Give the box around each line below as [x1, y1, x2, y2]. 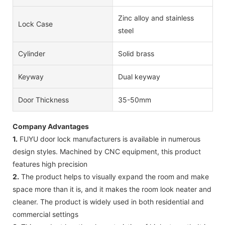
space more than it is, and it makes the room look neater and [13, 184, 211, 193]
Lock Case [18, 20, 53, 29]
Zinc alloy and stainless [118, 13, 194, 22]
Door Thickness [18, 95, 69, 104]
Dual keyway [118, 72, 160, 81]
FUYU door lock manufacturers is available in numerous [18, 134, 200, 143]
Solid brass [118, 49, 154, 58]
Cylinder [18, 49, 45, 58]
